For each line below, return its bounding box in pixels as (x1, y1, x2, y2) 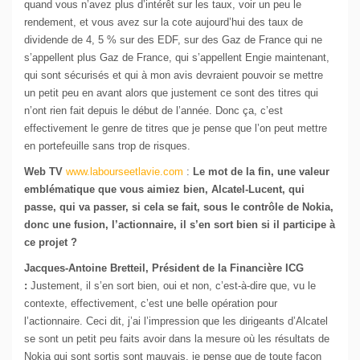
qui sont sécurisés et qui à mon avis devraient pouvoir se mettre (24, 69, 323, 82)
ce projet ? (24, 236, 77, 249)
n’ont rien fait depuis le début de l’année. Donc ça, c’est (24, 104, 283, 117)
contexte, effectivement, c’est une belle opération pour (24, 297, 277, 310)
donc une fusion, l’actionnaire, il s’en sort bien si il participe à (24, 219, 335, 231)
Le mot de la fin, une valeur (193, 166, 329, 178)
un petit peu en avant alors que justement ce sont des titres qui (24, 87, 318, 100)
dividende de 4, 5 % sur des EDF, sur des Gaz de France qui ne (24, 34, 322, 47)
